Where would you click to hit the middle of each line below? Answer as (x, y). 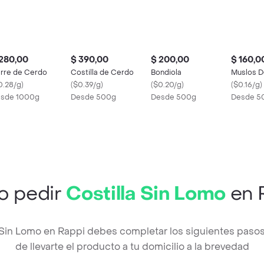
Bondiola (166, 72)
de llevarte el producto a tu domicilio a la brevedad (132, 246)
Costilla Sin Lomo (146, 194)
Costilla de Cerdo (102, 72)
